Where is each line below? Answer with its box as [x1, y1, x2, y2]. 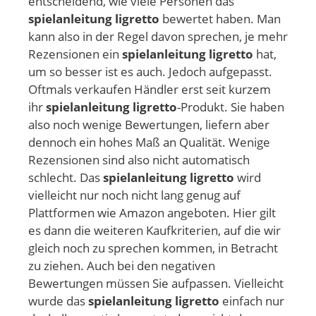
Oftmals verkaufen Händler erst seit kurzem [28, 81, 271, 98]
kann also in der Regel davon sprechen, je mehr [28, 28, 288, 45]
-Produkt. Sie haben [177, 99, 284, 116]
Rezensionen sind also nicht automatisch [28, 152, 250, 169]
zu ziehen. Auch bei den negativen [28, 257, 215, 274]
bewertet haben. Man [159, 11, 281, 28]
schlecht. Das [28, 169, 103, 186]
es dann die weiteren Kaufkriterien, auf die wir [28, 222, 281, 239]
